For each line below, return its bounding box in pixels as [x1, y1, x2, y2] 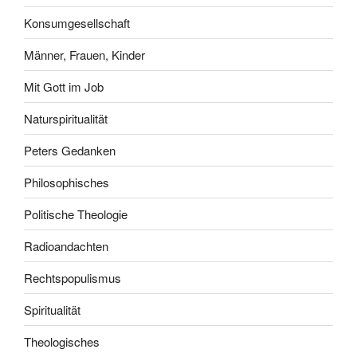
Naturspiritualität [24, 109, 108, 127]
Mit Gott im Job [24, 77, 104, 95]
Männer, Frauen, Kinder [24, 45, 145, 63]
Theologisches [24, 332, 100, 350]
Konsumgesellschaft [24, 14, 130, 31]
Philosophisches [24, 173, 109, 190]
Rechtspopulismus [24, 269, 121, 286]
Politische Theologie [24, 205, 127, 222]
